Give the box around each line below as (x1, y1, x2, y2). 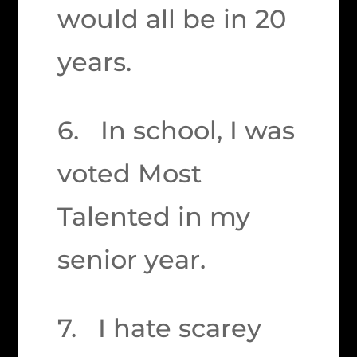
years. (57, 46, 132, 77)
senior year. (57, 244, 206, 275)
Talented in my (57, 201, 251, 232)
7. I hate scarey (57, 312, 262, 343)
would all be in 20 (57, 3, 287, 34)
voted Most (57, 158, 202, 189)
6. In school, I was (57, 115, 296, 146)
